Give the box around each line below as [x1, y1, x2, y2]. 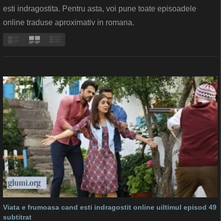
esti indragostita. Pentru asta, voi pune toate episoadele [3, 4, 196, 13]
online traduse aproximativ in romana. [3, 18, 134, 27]
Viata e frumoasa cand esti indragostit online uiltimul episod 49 [3, 203, 217, 211]
